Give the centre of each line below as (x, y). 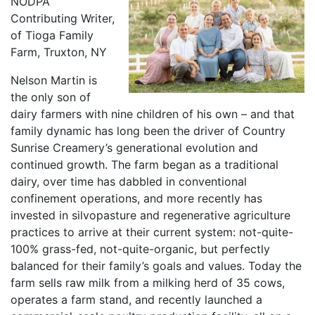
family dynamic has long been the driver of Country (148, 130)
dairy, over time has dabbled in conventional (129, 181)
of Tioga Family (52, 35)
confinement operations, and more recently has (136, 198)
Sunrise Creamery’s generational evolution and (134, 147)
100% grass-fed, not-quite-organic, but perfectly (140, 249)
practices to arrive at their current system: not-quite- (152, 232)
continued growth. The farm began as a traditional (144, 164)
